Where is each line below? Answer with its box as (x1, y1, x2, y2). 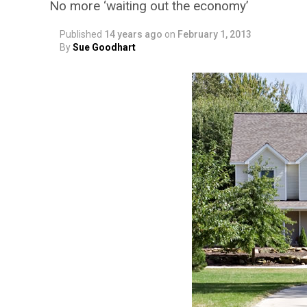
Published (60, 29, 102, 40)
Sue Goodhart (73, 42, 136, 53)
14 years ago (104, 29, 162, 40)
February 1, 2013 (177, 29, 251, 40)
